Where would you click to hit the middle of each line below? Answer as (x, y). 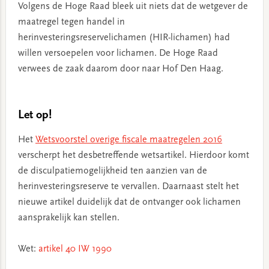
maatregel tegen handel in (71, 22)
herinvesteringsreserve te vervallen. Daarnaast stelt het (128, 187)
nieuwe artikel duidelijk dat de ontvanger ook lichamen (129, 202)
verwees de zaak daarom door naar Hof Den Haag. (120, 69)
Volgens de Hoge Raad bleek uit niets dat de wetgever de (133, 7)
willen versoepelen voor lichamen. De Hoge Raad (118, 53)
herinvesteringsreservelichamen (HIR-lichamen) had (124, 38)
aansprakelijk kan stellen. (68, 218)
